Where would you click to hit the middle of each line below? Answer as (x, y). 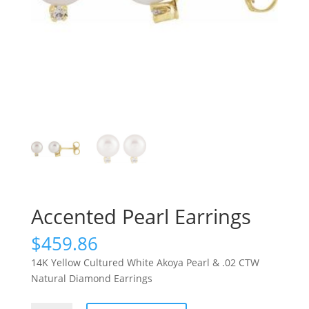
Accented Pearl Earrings (141, 216)
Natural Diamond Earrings (91, 278)
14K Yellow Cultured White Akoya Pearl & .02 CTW (145, 262)
